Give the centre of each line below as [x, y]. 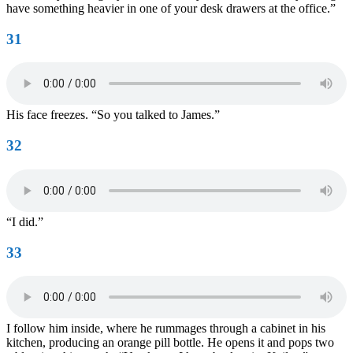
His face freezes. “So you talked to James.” [113, 115]
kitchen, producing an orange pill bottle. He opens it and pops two [170, 343]
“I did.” [25, 221]
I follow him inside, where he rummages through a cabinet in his [166, 329]
